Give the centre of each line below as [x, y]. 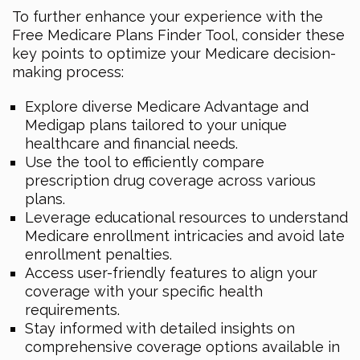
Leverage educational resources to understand [186, 217]
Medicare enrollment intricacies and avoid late [185, 235]
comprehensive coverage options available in [182, 346]
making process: [68, 72]
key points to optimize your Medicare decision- [174, 53]
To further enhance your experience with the [168, 16]
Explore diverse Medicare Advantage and [167, 106]
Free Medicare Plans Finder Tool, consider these [178, 35]
